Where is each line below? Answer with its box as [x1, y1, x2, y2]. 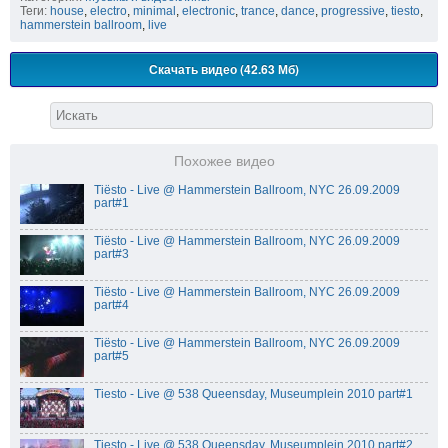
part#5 [94, 349, 129, 364]
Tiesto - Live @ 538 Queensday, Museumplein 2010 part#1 [94, 387, 413, 402]
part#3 [94, 247, 129, 262]
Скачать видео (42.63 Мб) [149, 60, 299, 79]
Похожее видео [173, 154, 275, 170]
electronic [182, 4, 235, 19]
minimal [133, 4, 176, 19]
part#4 [94, 298, 129, 313]
